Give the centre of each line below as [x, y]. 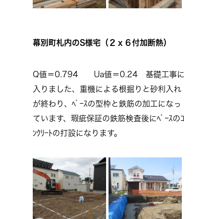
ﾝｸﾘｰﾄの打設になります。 [77, 133]
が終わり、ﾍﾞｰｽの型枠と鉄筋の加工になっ [107, 104]
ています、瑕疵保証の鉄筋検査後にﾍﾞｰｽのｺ [109, 118]
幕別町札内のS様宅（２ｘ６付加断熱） [102, 43]
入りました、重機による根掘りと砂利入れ [107, 89]
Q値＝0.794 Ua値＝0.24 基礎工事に [109, 74]
